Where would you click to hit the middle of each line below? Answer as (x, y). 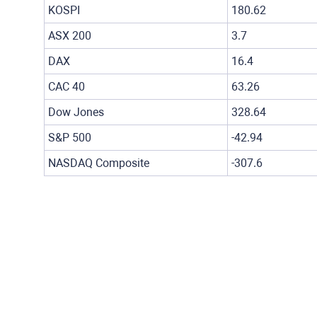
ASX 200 (70, 36)
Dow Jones (76, 112)
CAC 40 (67, 87)
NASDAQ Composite (99, 163)
